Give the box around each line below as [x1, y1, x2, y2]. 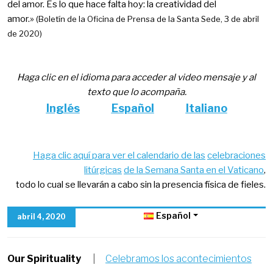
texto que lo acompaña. [87, 86, 186, 97]
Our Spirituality [7, 253, 81, 264]
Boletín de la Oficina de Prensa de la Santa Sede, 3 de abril [38, 13, 259, 24]
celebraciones [207, 149, 266, 161]
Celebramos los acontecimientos [105, 253, 252, 264]
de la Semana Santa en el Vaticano [124, 164, 264, 175]
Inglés [46, 101, 80, 115]
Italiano [185, 101, 227, 115]
